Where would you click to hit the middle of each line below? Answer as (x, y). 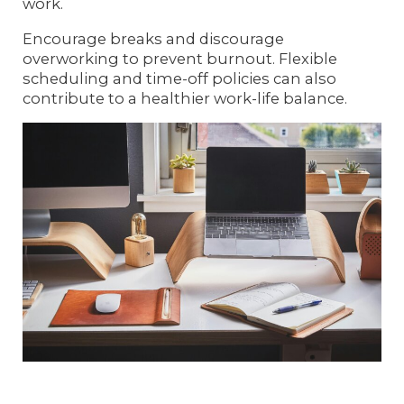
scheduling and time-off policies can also (180, 78)
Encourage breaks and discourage (154, 38)
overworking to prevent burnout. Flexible (180, 58)
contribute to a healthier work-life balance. (185, 98)
